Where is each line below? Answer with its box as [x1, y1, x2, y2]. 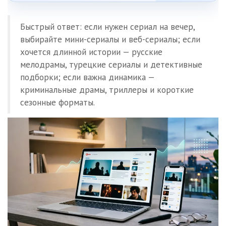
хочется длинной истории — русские [20, 46, 162, 58]
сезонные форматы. [20, 96, 95, 108]
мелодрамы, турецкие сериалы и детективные [20, 59, 202, 70]
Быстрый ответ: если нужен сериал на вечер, [20, 21, 195, 32]
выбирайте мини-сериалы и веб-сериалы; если [20, 33, 200, 45]
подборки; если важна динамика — [20, 71, 155, 83]
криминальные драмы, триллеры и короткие [20, 84, 194, 95]
